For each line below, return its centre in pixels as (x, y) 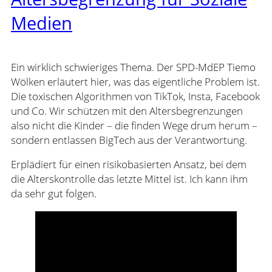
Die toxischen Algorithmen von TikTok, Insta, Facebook (135, 96)
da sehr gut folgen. (54, 194)
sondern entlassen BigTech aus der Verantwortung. (129, 140)
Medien (42, 23)
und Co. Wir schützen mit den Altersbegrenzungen (127, 110)
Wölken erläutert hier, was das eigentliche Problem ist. (135, 81)
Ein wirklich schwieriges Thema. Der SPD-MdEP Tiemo (133, 67)
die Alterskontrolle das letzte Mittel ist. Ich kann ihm (129, 179)
